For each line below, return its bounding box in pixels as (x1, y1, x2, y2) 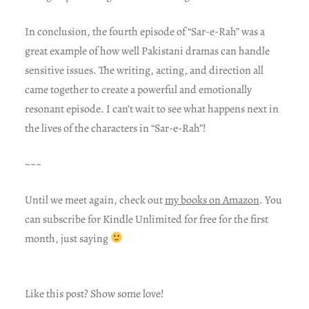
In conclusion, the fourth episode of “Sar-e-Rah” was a (24, 23, 265, 39)
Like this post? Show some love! (24, 286, 164, 301)
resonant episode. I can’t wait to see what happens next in (24, 101, 279, 117)
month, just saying (24, 230, 110, 246)
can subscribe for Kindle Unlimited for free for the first (24, 211, 268, 227)
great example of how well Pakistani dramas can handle (24, 43, 270, 59)
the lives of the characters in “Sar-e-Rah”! (24, 120, 206, 136)
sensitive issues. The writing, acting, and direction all (24, 62, 263, 78)
